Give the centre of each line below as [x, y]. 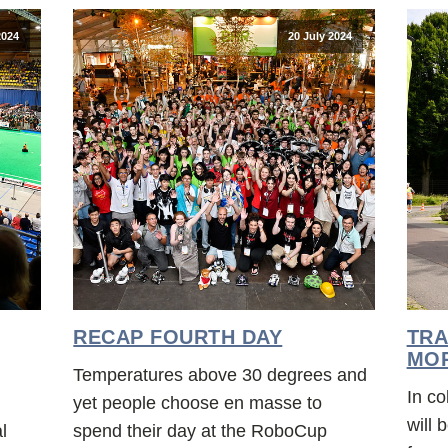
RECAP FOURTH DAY [178, 337]
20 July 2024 [320, 36]
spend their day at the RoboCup [200, 430]
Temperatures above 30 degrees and [220, 374]
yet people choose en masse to [198, 402]
